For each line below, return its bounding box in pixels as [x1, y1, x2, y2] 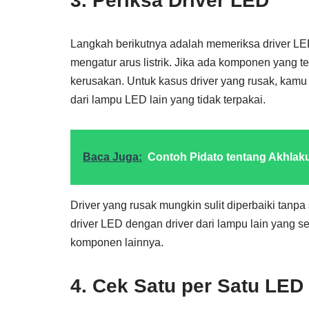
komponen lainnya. [70, 237, 163, 248]
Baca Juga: [83, 151, 142, 163]
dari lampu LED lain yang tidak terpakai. [70, 94, 266, 106]
